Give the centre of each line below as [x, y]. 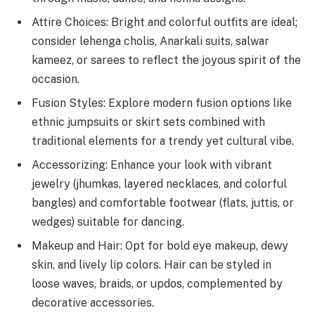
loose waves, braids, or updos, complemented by [157, 283]
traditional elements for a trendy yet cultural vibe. [163, 141]
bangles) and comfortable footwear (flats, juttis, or [163, 202]
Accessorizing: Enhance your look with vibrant [152, 165]
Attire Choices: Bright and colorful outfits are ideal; [165, 22]
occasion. [56, 79]
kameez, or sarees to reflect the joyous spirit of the [166, 60]
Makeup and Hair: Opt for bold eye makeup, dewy [160, 245]
